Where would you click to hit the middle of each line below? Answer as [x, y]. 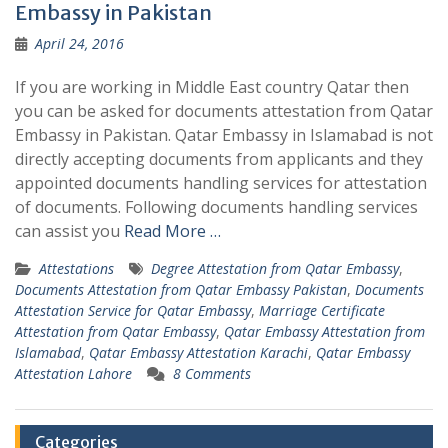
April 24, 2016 [79, 43]
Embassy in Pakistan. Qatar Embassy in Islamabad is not [224, 135]
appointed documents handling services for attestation [221, 183]
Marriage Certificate [322, 310]
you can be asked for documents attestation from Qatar [224, 111]
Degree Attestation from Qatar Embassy [275, 268]
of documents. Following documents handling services [216, 207]
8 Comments [212, 373]
